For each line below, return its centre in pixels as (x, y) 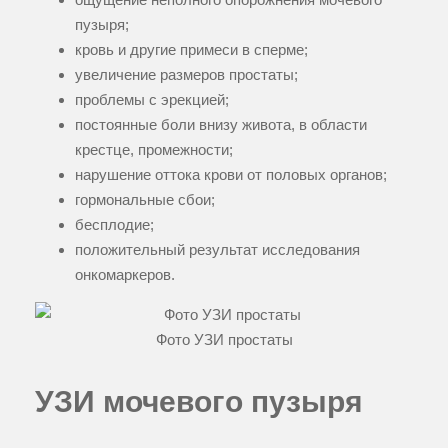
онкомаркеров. (125, 275)
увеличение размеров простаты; (186, 75)
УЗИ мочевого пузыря (199, 401)
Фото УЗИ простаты (224, 340)
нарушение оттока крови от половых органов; (231, 175)
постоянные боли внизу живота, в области (221, 125)
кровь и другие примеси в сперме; (191, 50)
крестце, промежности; (154, 150)
